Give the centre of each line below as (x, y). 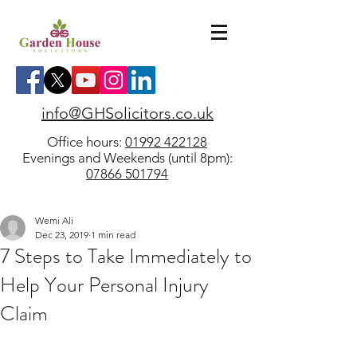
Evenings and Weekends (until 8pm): (127, 158)
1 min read (113, 235)
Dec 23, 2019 (62, 235)
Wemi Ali (54, 220)
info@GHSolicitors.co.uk (127, 113)
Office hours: (86, 142)
